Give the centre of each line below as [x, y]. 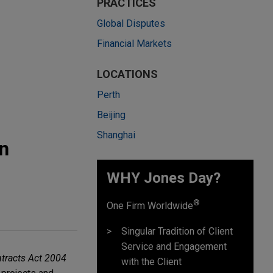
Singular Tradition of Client [177, 231]
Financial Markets [134, 44]
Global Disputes [131, 24]
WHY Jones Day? [164, 178]
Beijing [111, 115]
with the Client [151, 261]
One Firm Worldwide [150, 206]
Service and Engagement [174, 246]
